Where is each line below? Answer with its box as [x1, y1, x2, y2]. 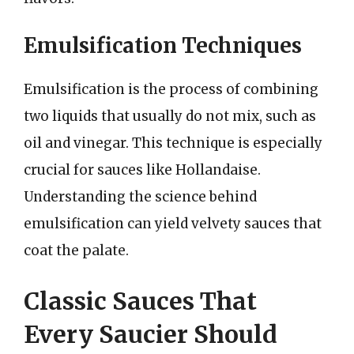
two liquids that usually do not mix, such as [24, 107, 316, 125]
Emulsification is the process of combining [24, 81, 318, 98]
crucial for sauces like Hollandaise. [24, 161, 261, 179]
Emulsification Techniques [24, 32, 302, 58]
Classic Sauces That [24, 285, 257, 316]
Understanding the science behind [24, 188, 257, 205]
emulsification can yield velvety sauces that [24, 215, 322, 232]
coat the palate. [24, 242, 129, 259]
